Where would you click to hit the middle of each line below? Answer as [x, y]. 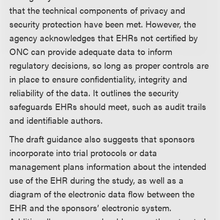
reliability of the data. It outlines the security [94, 92]
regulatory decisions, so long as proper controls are [109, 65]
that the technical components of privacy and [97, 10]
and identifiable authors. [56, 120]
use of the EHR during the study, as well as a [97, 180]
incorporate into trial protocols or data [83, 153]
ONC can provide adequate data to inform [91, 51]
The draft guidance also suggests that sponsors [102, 139]
